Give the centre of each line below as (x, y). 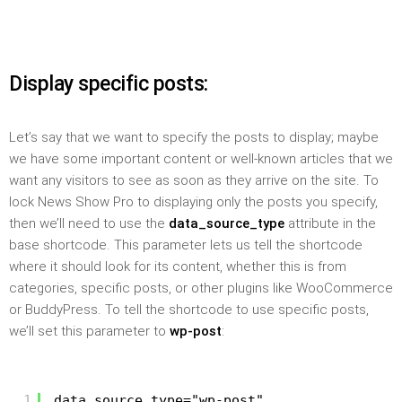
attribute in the (330, 223)
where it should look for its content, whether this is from (178, 266)
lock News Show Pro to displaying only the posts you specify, (193, 201)
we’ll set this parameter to (89, 331)
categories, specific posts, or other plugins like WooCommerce (201, 288)
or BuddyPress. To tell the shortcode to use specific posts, (189, 309)
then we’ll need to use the (89, 223)
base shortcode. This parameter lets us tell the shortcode (186, 245)
